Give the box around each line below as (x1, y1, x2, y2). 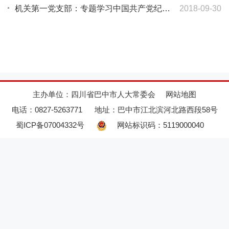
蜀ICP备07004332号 (15, 121, 84, 130)
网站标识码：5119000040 (117, 121, 204, 130)
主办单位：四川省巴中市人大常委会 (33, 90, 155, 99)
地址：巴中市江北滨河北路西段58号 (94, 105, 218, 114)
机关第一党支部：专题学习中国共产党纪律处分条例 (162, 4, 170, 13)
